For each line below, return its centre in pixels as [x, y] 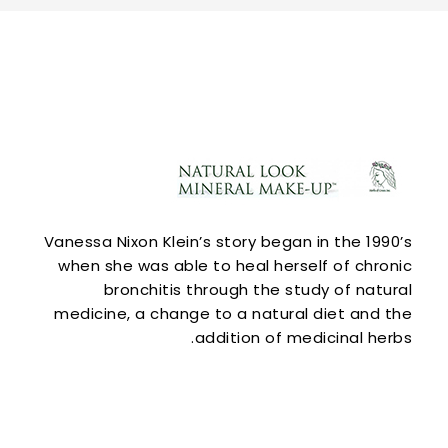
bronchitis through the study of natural [257, 290]
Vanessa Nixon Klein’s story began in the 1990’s [227, 242]
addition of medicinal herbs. [303, 338]
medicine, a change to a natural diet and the [233, 314]
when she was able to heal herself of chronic [235, 266]
